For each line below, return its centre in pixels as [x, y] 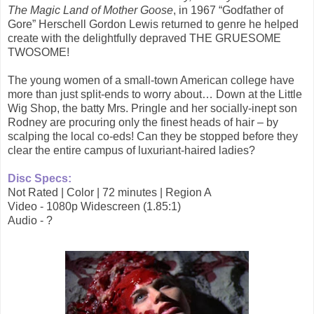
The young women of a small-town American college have [151, 81]
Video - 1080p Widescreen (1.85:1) [94, 207]
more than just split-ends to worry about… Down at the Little [155, 95]
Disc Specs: [40, 179]
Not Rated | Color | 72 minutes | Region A [110, 193]
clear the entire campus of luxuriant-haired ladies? [131, 151]
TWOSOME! [39, 53]
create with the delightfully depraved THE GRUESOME [144, 39]
